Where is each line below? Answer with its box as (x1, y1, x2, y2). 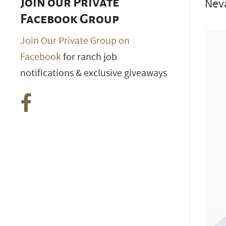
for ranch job (61, 49, 117, 64)
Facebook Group (20, 12, 119, 26)
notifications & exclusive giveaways (20, 66, 167, 80)
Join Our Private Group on (20, 33, 130, 48)
